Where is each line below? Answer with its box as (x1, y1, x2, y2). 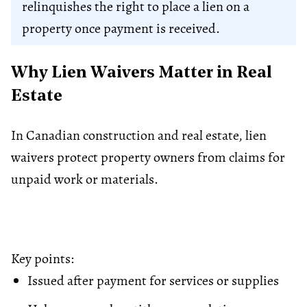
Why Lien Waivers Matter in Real (11, 64, 272, 82)
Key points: (11, 249, 74, 268)
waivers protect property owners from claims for (11, 147, 285, 167)
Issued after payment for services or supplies (27, 271, 279, 290)
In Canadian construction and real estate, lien (11, 125, 267, 145)
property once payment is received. (22, 19, 220, 38)
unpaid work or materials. (11, 169, 158, 188)
